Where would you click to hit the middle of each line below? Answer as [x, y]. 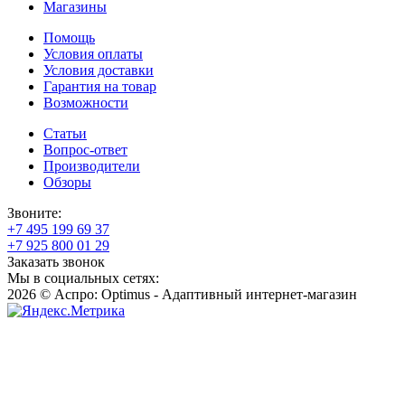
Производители [92, 165]
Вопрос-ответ [85, 149]
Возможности [86, 102]
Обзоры [67, 182]
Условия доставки [99, 70]
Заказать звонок [56, 261]
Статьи [65, 133]
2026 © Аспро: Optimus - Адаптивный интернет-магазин [182, 294]
